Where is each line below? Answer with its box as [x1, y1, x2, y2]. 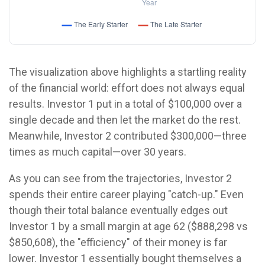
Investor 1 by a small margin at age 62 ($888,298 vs [9, 220, 248, 232]
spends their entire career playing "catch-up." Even [9, 188, 244, 201]
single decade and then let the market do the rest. [9, 114, 241, 126]
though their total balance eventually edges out [9, 204, 228, 216]
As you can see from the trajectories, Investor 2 [9, 172, 232, 185]
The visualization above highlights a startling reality [9, 66, 247, 78]
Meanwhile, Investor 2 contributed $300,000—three [9, 130, 247, 142]
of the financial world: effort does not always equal [9, 82, 245, 94]
